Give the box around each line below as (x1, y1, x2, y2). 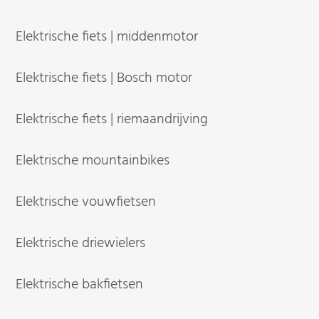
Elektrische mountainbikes (16, 149, 170, 172)
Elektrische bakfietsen (16, 273, 144, 296)
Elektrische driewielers (16, 231, 146, 255)
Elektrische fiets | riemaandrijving (16, 108, 209, 131)
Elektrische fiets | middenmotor (16, 25, 199, 48)
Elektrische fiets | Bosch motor (16, 66, 193, 90)
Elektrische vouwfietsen (16, 190, 157, 214)
